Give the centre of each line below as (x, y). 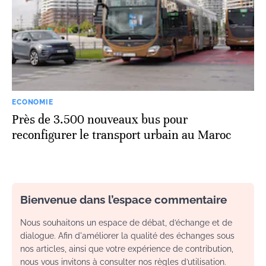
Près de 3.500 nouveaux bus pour (100, 119)
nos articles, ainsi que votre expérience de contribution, (127, 248)
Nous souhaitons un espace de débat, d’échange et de (126, 222)
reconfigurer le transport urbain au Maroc (121, 135)
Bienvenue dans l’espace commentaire (123, 199)
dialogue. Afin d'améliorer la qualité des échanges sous (127, 235)
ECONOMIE (33, 102)
